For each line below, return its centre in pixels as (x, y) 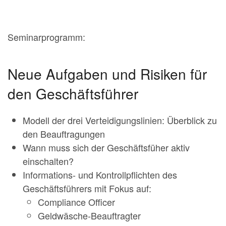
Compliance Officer (76, 202)
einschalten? (48, 161)
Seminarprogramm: (46, 37)
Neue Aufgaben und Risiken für (107, 73)
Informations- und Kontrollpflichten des (100, 174)
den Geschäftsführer (73, 93)
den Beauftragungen (64, 133)
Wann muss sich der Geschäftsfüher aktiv (106, 147)
